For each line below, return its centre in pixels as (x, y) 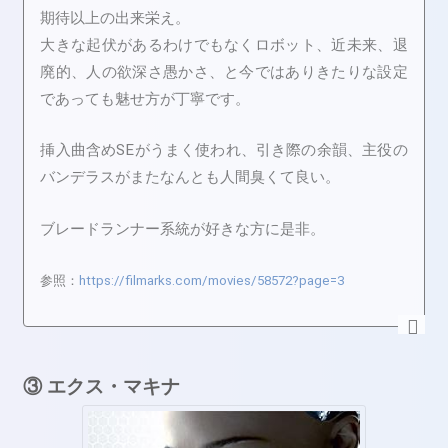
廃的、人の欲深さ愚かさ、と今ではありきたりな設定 (224, 72)
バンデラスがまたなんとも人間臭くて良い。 (190, 177)
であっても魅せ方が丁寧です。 (145, 99)
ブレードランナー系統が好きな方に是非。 (183, 228)
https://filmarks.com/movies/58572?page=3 (212, 281)
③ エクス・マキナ (102, 386)
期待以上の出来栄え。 (115, 18)
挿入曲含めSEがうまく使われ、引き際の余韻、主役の (224, 150)
